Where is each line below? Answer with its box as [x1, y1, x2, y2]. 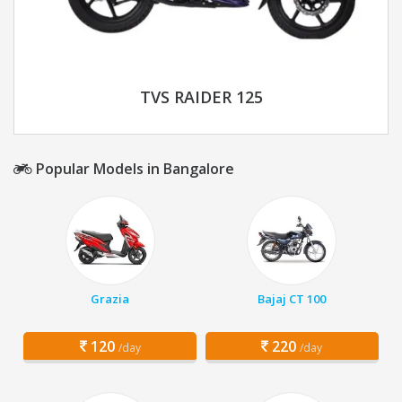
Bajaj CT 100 [258, 291, 327, 308]
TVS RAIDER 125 [139, 86, 263, 109]
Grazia [91, 291, 130, 308]
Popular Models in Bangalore [32, 159, 234, 179]
